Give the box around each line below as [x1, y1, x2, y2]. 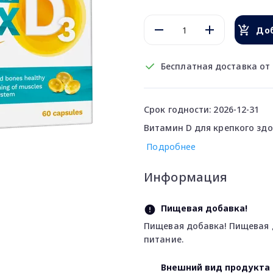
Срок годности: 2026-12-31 [144, 104, 260, 115]
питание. [144, 233, 183, 245]
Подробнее [146, 141, 196, 152]
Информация [144, 169, 228, 185]
